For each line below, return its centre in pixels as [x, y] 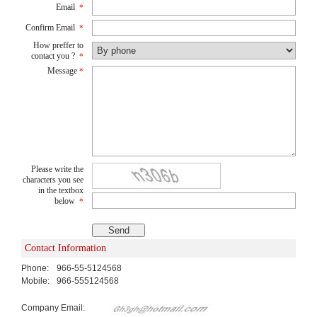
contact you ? [53, 56]
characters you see [53, 179]
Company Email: [54, 307]
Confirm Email [50, 27]
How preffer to [58, 45]
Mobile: [35, 281]
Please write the [57, 169]
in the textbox [61, 190]
